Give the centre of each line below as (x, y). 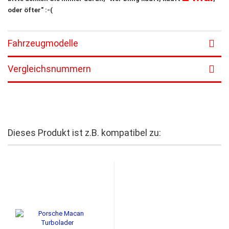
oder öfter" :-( (30, 10)
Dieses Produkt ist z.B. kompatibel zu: (84, 132)
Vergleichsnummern (49, 68)
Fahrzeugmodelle (43, 43)
